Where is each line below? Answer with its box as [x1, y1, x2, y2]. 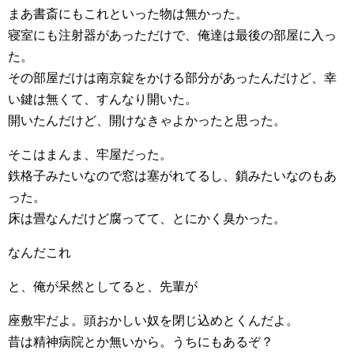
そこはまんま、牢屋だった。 [8, 148, 172, 162]
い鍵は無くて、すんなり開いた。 [8, 92, 198, 107]
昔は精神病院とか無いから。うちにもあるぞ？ [8, 335, 273, 349]
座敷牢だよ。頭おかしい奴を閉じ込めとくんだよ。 [8, 314, 299, 328]
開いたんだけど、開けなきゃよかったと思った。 [8, 114, 286, 128]
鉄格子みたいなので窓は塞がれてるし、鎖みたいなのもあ [8, 169, 337, 183]
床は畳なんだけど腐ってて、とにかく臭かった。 [8, 212, 286, 226]
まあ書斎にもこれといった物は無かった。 [8, 7, 248, 21]
